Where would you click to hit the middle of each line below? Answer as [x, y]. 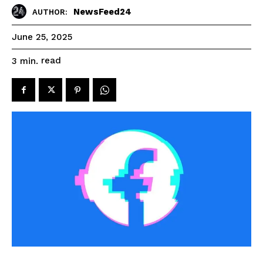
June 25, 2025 [42, 37]
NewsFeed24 [102, 11]
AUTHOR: [50, 12]
